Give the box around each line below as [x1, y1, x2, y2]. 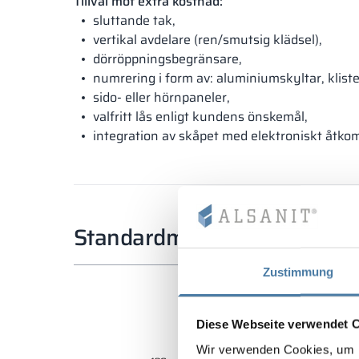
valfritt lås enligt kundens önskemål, [93, 107, 308, 127]
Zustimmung [262, 264, 334, 279]
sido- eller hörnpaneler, [93, 87, 230, 108]
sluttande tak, [93, 10, 175, 31]
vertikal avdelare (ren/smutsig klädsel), [93, 30, 322, 50]
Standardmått [74, 220, 213, 256]
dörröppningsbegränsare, [93, 49, 242, 70]
